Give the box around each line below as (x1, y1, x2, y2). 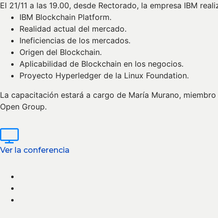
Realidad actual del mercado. (19, 24, 127, 34)
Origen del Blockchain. (19, 47, 102, 57)
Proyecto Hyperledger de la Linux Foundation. (19, 71, 189, 81)
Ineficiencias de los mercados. (19, 36, 130, 46)
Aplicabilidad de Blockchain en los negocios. (19, 59, 183, 69)
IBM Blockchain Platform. (19, 12, 111, 22)
